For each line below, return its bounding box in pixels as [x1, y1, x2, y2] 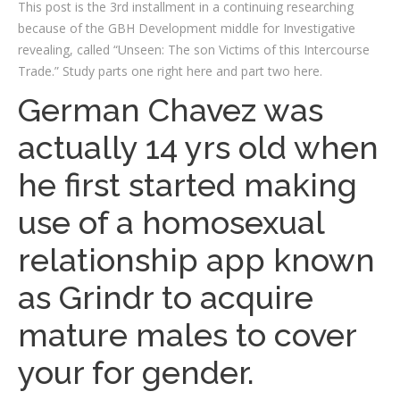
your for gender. [18, 354, 254, 391]
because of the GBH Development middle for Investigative [18, 20, 355, 37]
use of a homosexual [18, 204, 324, 241]
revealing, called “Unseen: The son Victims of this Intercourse [18, 41, 370, 58]
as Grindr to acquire [18, 279, 313, 316]
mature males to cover [18, 316, 356, 354]
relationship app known [18, 241, 375, 279]
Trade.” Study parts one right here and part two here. [18, 62, 322, 79]
